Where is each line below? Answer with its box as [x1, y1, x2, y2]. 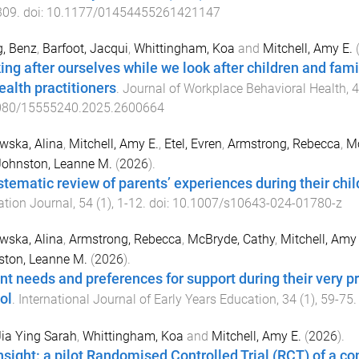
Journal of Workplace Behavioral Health [122, 81, 346, 97]
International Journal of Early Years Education [18, 291, 276, 307]
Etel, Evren [163, 136, 222, 152]
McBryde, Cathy [187, 231, 275, 247]
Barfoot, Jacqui [42, 41, 128, 57]
